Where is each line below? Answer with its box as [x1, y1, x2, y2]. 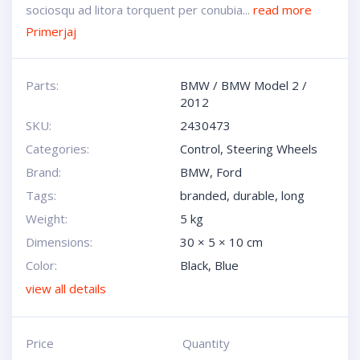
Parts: [25, 77, 59, 93]
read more [252, 2, 312, 18]
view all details [25, 280, 106, 297]
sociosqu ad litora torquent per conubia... [25, 2, 253, 18]
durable [233, 187, 275, 203]
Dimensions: [25, 234, 92, 250]
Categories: [25, 141, 89, 157]
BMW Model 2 [221, 77, 299, 93]
